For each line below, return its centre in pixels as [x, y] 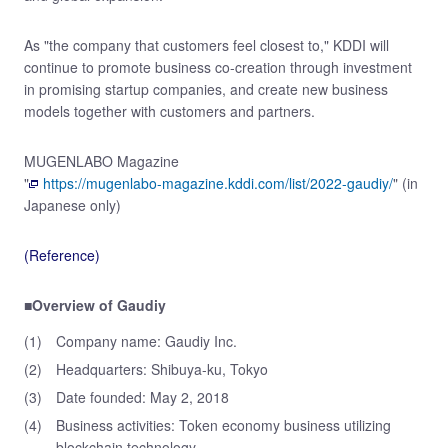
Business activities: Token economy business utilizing [223, 425]
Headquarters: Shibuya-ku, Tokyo [162, 369]
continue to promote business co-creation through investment [218, 67]
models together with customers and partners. [169, 111]
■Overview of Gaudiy [95, 305]
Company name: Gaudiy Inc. [146, 341]
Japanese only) [72, 205]
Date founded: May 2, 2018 [142, 397]
